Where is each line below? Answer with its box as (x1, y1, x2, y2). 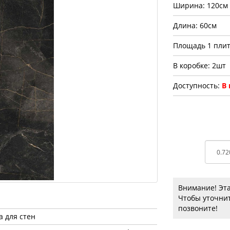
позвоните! (178, 203, 218, 213)
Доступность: (172, 81, 222, 90)
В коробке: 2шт (172, 61, 226, 70)
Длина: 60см (172, 21, 217, 30)
